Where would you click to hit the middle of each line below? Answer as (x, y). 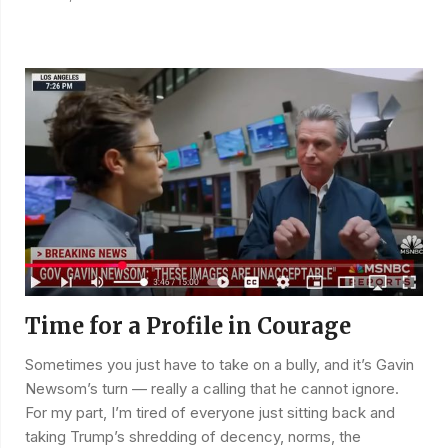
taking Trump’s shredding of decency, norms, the (193, 436)
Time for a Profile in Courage (188, 326)
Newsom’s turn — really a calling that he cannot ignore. (212, 388)
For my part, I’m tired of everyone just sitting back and (210, 412)
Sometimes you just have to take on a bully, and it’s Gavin (219, 364)
